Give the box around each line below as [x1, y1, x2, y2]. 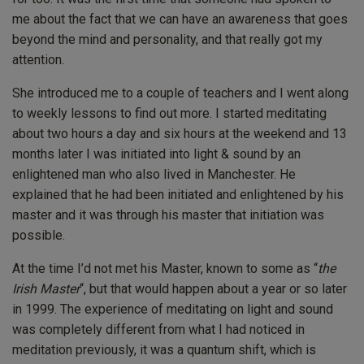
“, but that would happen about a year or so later [80, 280, 347, 297]
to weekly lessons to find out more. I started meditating [12, 105, 327, 121]
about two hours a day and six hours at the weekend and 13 [12, 125, 347, 141]
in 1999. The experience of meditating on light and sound [12, 301, 333, 317]
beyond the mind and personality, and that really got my [12, 31, 323, 47]
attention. [12, 51, 64, 67]
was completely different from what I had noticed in [12, 321, 305, 337]
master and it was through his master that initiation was [12, 206, 324, 223]
